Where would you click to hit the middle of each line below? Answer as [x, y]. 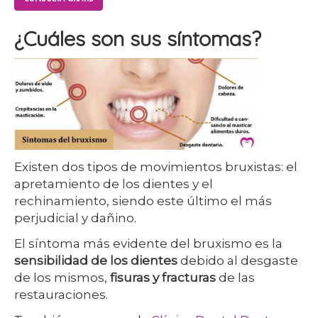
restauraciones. [61, 295]
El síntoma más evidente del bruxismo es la [148, 243]
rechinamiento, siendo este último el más [143, 201]
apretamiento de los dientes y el [114, 184]
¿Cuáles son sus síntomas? [138, 38]
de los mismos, [62, 278]
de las [235, 278]
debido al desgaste [238, 261]
